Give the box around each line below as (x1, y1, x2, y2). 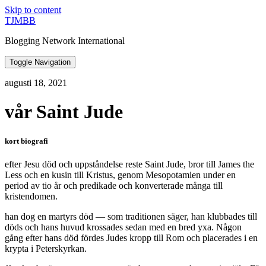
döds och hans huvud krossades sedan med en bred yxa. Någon (5, 221, 242, 232)
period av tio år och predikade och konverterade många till (5, 180, 223, 191)
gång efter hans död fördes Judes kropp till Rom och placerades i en (5, 232, 258, 243)
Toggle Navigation (9, 58, 71, 66)
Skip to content (5, 5, 61, 15)
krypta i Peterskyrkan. (5, 243, 87, 254)
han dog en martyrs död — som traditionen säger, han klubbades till (5, 211, 257, 221)
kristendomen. (5, 191, 58, 201)
